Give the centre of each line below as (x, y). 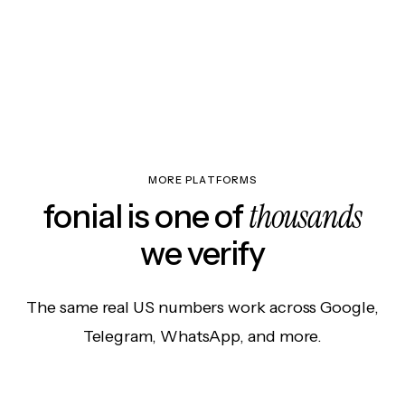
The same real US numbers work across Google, (202, 308)
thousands (305, 217)
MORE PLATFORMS (202, 180)
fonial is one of (146, 217)
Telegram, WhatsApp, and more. (202, 337)
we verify (202, 254)
